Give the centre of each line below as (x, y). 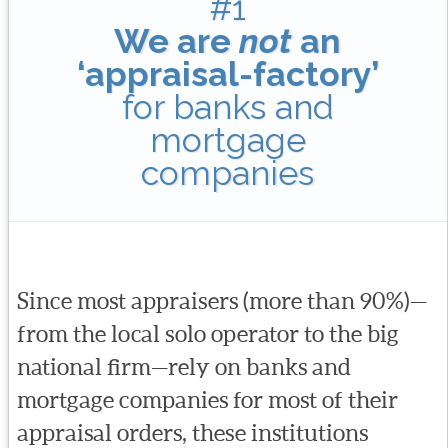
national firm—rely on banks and (183, 367)
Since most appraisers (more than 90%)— (221, 301)
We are (177, 40)
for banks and (227, 106)
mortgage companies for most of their (207, 400)
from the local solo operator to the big (207, 334)
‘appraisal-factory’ (227, 73)
